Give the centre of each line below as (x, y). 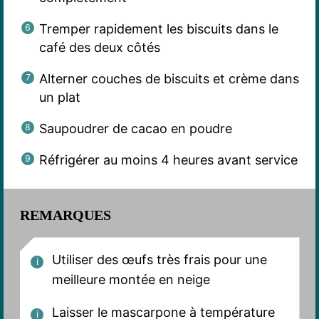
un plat (59, 97)
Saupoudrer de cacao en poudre (135, 128)
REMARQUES (65, 215)
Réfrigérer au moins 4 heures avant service (168, 159)
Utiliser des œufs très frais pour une (159, 260)
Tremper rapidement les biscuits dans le (158, 28)
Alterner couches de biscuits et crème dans (169, 78)
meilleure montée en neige (131, 280)
